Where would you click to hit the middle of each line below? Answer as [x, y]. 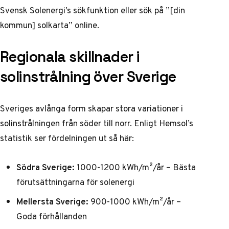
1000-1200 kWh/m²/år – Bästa [135, 167]
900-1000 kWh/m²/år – [135, 201]
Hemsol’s [176, 123]
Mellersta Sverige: [52, 201]
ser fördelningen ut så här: [83, 138]
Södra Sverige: [45, 167]
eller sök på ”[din [152, 10]
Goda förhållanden [52, 216]
